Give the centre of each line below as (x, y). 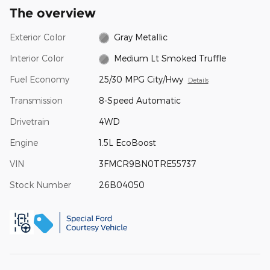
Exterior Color (38, 37)
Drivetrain (30, 121)
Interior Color (37, 58)
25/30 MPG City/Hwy (141, 79)
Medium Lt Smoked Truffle (170, 58)
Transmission (36, 100)
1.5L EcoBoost (127, 143)
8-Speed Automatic (140, 100)
